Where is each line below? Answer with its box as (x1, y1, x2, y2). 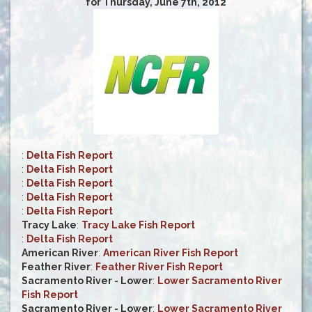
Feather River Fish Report (95, 261, 223, 273)
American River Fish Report (103, 247, 238, 259)
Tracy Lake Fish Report (81, 219, 195, 231)
